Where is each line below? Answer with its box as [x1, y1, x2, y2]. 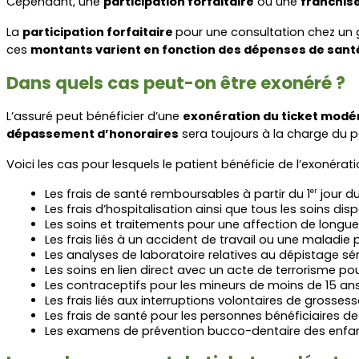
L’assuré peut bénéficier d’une [6, 107, 183, 124]
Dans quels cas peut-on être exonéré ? [6, 71, 345, 95]
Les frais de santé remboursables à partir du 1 [45, 185, 310, 202]
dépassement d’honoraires [6, 125, 179, 142]
